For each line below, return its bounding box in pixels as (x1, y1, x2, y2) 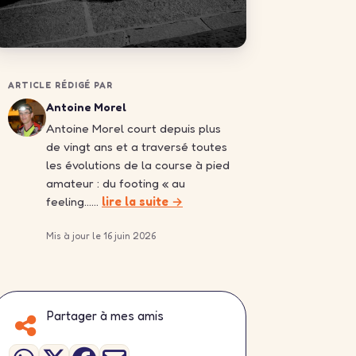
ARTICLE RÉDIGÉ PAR (8, 79, 113, 91)
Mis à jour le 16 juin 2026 (46, 229, 156, 242)
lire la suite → (102, 193, 183, 209)
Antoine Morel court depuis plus (46, 120, 221, 136)
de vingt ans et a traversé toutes (46, 138, 227, 154)
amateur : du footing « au (46, 175, 185, 191)
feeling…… (46, 193, 102, 209)
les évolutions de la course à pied (46, 157, 230, 172)
